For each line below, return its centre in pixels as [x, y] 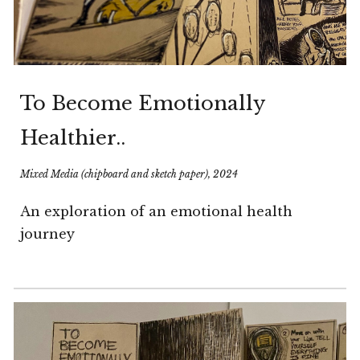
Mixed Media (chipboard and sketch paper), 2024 [129, 174]
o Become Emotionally [149, 103]
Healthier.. [73, 137]
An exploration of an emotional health [157, 211]
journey [48, 233]
